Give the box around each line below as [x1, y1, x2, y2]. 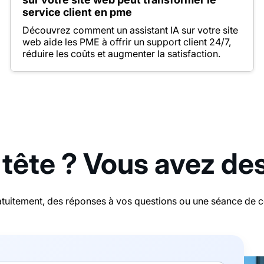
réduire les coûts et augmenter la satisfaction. [22, 47, 220, 60]
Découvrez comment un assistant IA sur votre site [22, 24, 238, 36]
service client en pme [22, 5, 132, 18]
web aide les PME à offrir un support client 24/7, [22, 35, 231, 48]
